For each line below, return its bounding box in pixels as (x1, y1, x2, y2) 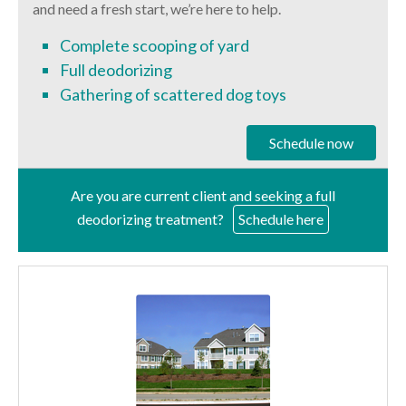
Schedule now (268, 134, 353, 151)
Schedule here (237, 209, 324, 227)
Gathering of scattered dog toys (60, 84, 287, 104)
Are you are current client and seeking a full (70, 186, 335, 204)
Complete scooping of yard (60, 35, 250, 55)
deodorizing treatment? (76, 209, 224, 227)
